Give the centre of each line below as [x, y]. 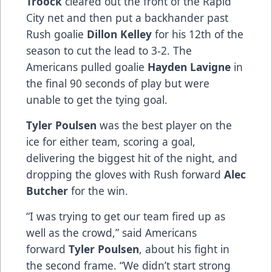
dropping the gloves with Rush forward [125, 174]
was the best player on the [164, 125]
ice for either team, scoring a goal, [111, 141]
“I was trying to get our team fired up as [126, 216]
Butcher [47, 190]
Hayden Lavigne [189, 66]
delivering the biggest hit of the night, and [132, 158]
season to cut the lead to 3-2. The [109, 50]
